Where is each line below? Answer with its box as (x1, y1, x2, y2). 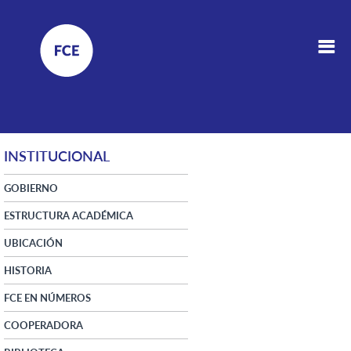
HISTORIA (4, 263, 52, 277)
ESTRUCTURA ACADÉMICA (4, 208, 133, 222)
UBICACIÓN (4, 236, 63, 249)
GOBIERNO (4, 181, 58, 194)
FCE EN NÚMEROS (4, 291, 91, 304)
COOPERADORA (4, 318, 83, 331)
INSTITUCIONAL (4, 147, 110, 165)
